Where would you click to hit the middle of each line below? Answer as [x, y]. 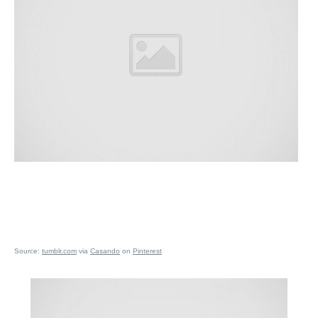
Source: [28, 251]
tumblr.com [59, 251]
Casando [105, 251]
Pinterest [147, 251]
